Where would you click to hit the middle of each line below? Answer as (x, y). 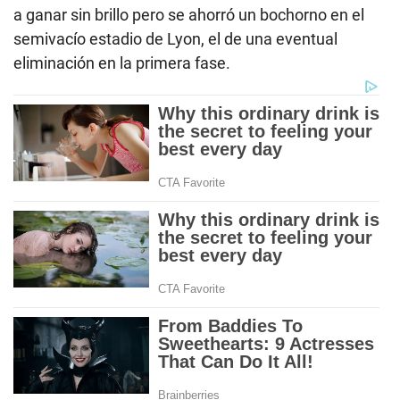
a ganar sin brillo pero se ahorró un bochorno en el (189, 15)
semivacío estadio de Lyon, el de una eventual (175, 39)
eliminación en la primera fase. (122, 63)
